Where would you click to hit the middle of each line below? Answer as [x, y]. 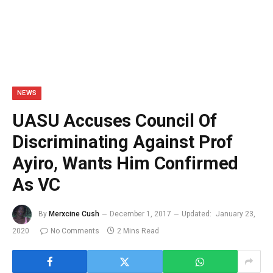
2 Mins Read [138, 231]
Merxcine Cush [74, 214]
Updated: [197, 214]
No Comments [75, 231]
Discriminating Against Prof [123, 142]
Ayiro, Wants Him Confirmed [126, 163]
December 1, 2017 [140, 214]
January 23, [236, 214]
